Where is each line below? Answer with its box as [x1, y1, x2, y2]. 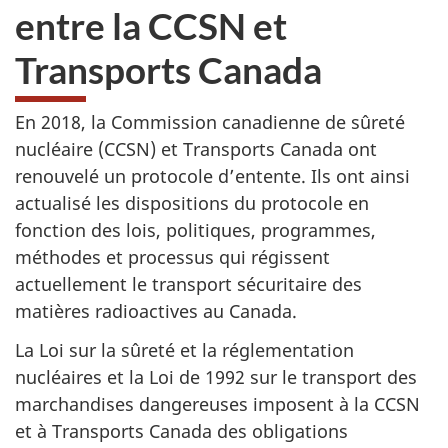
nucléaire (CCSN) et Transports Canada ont [15, 137, 377, 161]
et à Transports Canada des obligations [15, 418, 348, 443]
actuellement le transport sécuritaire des [15, 272, 362, 296]
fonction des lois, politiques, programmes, [15, 218, 376, 242]
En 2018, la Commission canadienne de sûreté [15, 110, 405, 134]
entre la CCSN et [15, 2, 287, 48]
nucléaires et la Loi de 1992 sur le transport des [15, 364, 417, 389]
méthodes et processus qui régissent [15, 245, 330, 269]
